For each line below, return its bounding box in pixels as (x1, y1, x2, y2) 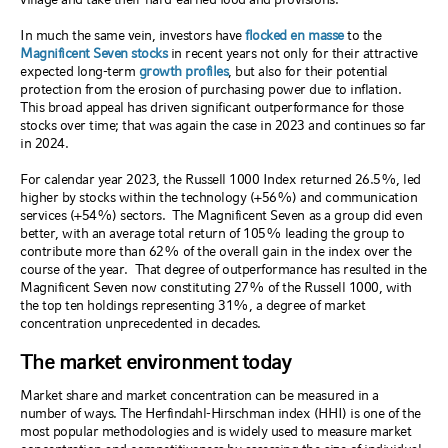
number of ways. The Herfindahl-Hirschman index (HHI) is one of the (20, 405, 421, 421)
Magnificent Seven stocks (20, 45, 168, 61)
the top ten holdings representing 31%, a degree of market (20, 297, 366, 313)
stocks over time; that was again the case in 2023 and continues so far (20, 117, 426, 133)
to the (343, 27, 382, 43)
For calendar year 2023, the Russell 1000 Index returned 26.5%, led (20, 171, 421, 187)
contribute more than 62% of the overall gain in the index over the (20, 243, 412, 259)
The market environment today (20, 350, 292, 374)
